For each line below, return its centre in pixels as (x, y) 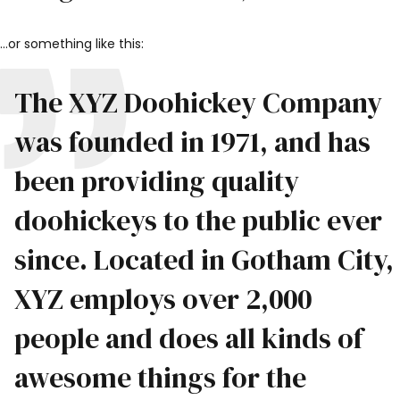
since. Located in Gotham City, (204, 259)
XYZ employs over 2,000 (162, 299)
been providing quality (156, 181)
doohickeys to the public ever (198, 220)
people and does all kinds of (188, 338)
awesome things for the (160, 377)
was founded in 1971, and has (192, 142)
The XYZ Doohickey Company (198, 102)
